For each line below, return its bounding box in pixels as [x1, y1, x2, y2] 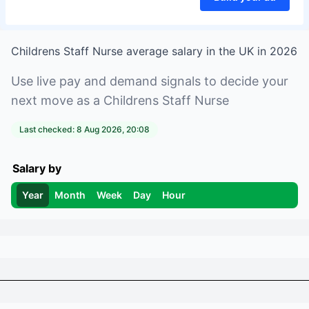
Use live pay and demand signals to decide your [11, 74, 288, 88]
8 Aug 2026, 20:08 [77, 124, 150, 134]
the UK [219, 44, 254, 58]
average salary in [123, 44, 219, 58]
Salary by [12, 161, 61, 175]
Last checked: [19, 124, 77, 134]
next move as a [11, 93, 100, 108]
